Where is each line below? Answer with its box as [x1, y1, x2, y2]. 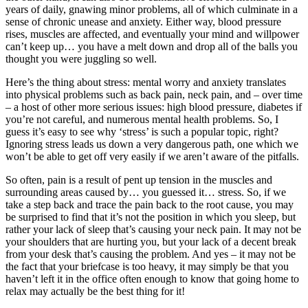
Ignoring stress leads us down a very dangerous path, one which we [5, 138, 298, 151]
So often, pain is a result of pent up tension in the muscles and [5, 174, 272, 186]
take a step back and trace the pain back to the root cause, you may [5, 199, 294, 211]
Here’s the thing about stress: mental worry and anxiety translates [5, 76, 286, 89]
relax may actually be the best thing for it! [5, 285, 185, 298]
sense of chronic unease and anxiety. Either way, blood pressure [5, 16, 281, 28]
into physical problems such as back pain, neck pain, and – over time [5, 89, 302, 101]
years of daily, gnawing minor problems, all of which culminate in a [5, 3, 298, 16]
